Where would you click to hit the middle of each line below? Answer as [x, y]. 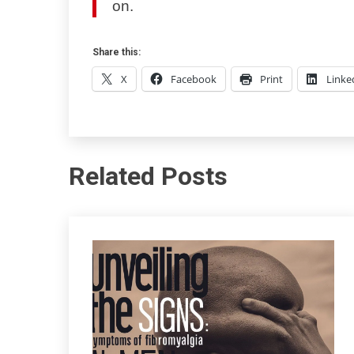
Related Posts [148, 177]
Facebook [194, 79]
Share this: [117, 52]
